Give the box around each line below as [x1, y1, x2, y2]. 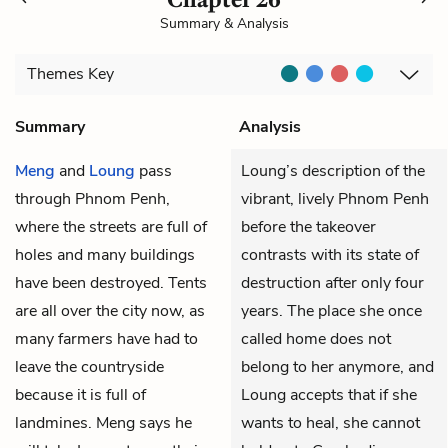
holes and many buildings [15, 243, 195, 266]
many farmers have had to [15, 327, 198, 350]
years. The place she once [241, 299, 422, 322]
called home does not [241, 327, 391, 350]
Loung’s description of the [241, 159, 425, 182]
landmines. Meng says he [15, 411, 192, 434]
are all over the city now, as [15, 299, 205, 322]
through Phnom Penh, [15, 187, 170, 210]
